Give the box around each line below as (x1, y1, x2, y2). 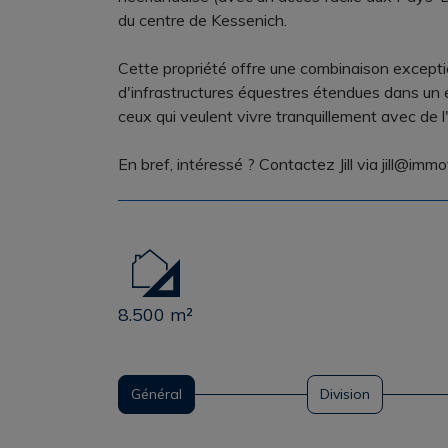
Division (319, 385, 370, 403)
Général (131, 385, 182, 403)
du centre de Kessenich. (118, 10, 287, 30)
